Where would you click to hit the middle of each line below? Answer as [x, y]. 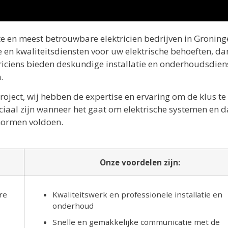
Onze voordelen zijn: [140, 162]
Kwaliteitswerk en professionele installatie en [137, 194]
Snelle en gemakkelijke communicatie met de [136, 222]
